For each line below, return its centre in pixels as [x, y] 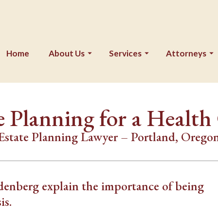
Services [125, 53]
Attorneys [186, 53]
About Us [67, 53]
